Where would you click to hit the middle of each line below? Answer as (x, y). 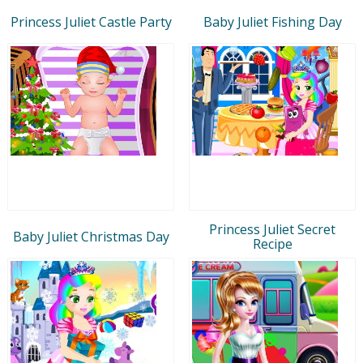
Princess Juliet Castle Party (91, 21)
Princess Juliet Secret (272, 229)
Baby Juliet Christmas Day (91, 236)
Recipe (272, 243)
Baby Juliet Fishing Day (272, 21)
